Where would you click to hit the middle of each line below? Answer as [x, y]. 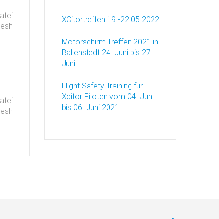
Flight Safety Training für [102, 86]
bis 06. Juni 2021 [90, 107]
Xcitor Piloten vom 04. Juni [108, 97]
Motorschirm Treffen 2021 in [110, 42]
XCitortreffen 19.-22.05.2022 [110, 19]
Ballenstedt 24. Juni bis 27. [107, 53]
